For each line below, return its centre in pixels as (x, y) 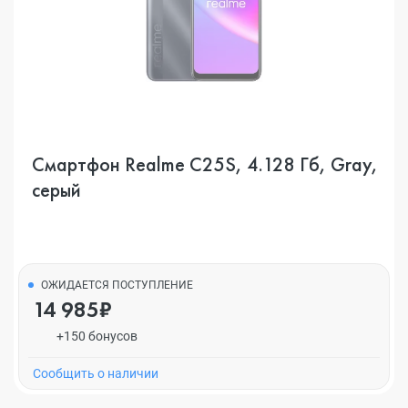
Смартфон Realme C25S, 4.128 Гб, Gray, (181, 164)
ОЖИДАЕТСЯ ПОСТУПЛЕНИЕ (117, 285)
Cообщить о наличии (96, 373)
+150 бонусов (97, 336)
